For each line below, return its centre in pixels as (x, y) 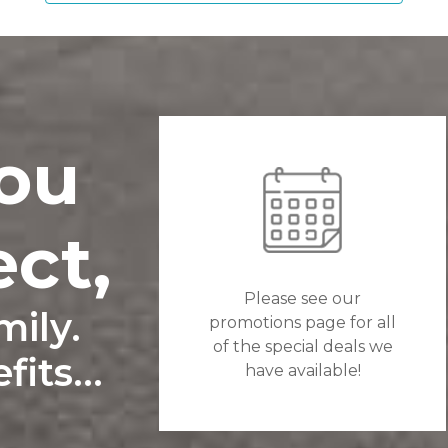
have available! (302, 371)
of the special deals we (302, 347)
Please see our (303, 299)
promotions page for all (303, 323)
